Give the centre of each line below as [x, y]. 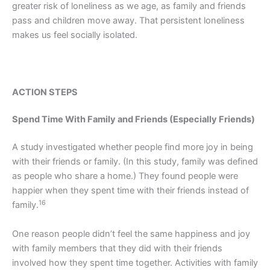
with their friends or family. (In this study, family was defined [135, 162]
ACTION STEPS [45, 92]
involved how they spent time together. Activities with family [135, 262]
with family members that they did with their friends [117, 248]
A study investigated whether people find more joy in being [133, 147]
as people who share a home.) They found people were [125, 176]
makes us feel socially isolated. [75, 35]
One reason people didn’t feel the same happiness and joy [131, 234]
